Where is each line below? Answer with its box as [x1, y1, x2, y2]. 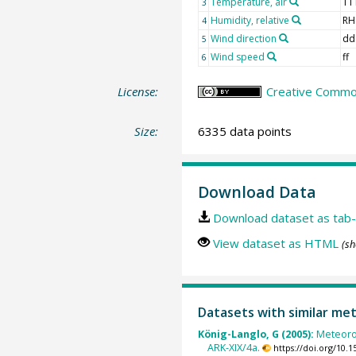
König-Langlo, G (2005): [197, 327, 316, 342]
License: [118, 83, 159, 99]
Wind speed [210, 50, 265, 64]
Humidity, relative [210, 14, 289, 27]
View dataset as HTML [212, 235, 339, 251]
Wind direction [210, 32, 277, 45]
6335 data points [197, 122, 292, 139]
